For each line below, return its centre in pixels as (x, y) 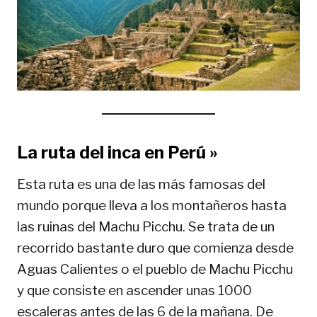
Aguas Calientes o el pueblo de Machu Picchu (155, 270)
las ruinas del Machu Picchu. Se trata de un (146, 227)
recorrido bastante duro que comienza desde (155, 248)
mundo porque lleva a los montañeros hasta (152, 206)
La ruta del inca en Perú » (117, 153)
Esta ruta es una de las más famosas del (141, 185)
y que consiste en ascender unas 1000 (134, 291)
